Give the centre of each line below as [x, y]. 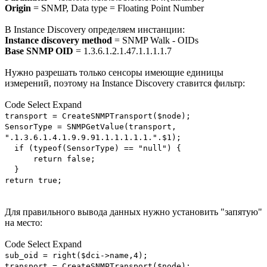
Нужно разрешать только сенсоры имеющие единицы [114, 73]
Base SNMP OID [39, 51]
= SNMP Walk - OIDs [155, 41]
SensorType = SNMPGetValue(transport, [91, 127]
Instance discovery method [58, 41]
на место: [24, 223]
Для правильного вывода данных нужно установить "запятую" [133, 212]
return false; [50, 159]
